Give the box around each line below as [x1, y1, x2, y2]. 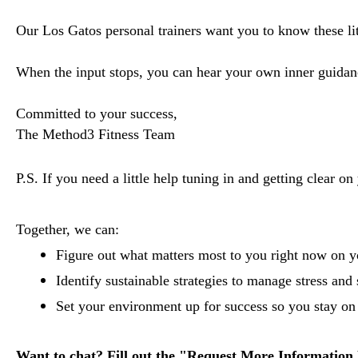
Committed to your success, [16, 105, 177, 121]
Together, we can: [16, 221, 123, 237]
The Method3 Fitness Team [16, 126, 175, 142]
